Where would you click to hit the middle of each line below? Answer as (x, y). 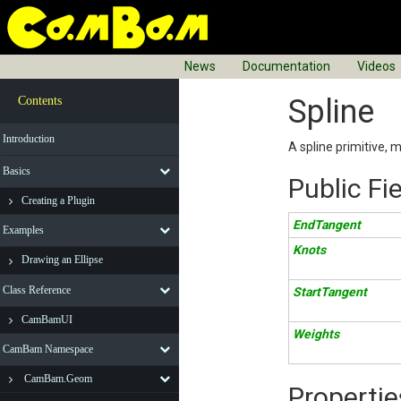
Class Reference (37, 290)
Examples (23, 230)
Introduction (29, 139)
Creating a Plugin (58, 200)
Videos (376, 66)
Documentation (286, 66)
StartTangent (330, 292)
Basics (17, 171)
